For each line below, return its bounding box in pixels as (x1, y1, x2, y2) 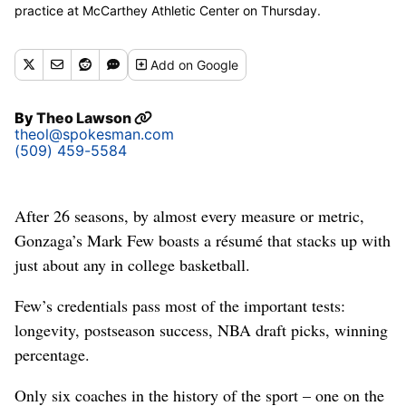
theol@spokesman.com (14, 124, 174, 143)
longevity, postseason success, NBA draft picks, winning (14, 318, 388, 341)
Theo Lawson (36, 108, 134, 127)
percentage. (14, 343, 90, 365)
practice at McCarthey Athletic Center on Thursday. (14, 2, 321, 18)
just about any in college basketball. (14, 253, 250, 275)
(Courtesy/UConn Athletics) (14, 21, 175, 37)
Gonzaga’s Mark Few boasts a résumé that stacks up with (14, 228, 391, 251)
